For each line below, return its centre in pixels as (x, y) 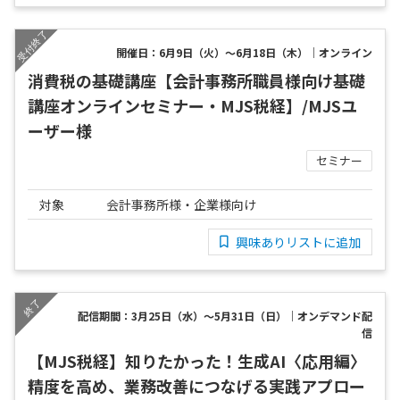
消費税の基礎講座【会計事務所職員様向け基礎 (196, 81)
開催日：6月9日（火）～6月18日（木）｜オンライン (244, 53)
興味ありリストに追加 (298, 242)
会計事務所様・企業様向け (181, 205)
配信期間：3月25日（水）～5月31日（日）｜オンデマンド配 (225, 316)
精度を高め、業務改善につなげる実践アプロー (196, 386)
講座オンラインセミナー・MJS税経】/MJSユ (192, 106)
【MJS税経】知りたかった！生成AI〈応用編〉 (197, 361)
